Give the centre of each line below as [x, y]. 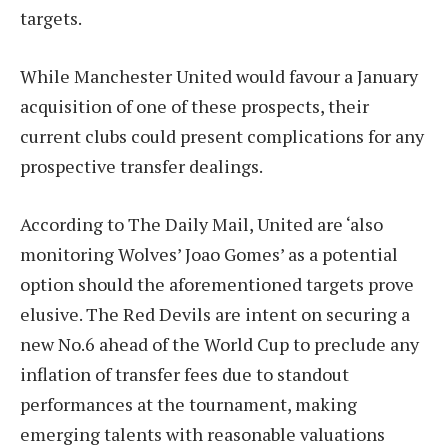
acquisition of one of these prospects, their [194, 105]
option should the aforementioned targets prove [217, 283]
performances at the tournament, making [188, 403]
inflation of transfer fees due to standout [184, 373]
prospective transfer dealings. [141, 165]
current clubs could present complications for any [222, 135]
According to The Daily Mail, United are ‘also [201, 223]
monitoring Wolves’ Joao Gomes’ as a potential [209, 253]
